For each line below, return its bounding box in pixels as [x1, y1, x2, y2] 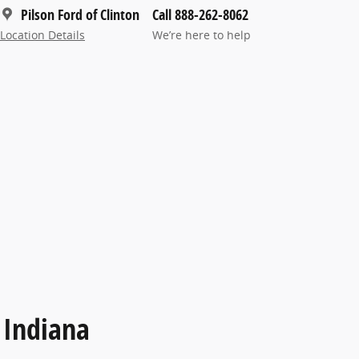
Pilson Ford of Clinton [21, 4, 139, 25]
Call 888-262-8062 [152, 4, 248, 25]
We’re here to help [152, 27, 251, 42]
